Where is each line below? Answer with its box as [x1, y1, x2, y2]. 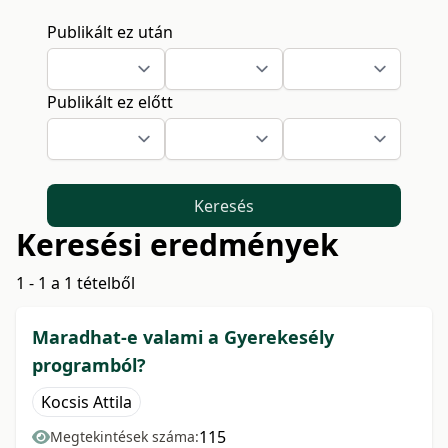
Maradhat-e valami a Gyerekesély [32, 325, 334, 350]
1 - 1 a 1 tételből [16, 272, 135, 295]
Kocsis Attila [41, 391, 132, 414]
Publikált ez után [47, 21, 174, 43]
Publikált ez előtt [47, 91, 174, 113]
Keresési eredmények [16, 224, 339, 266]
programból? [32, 353, 146, 378]
